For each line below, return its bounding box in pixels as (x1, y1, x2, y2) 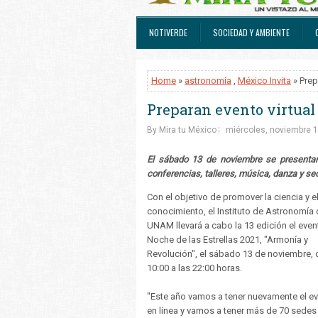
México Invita (238, 75, 291, 86)
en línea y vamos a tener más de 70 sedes (147, 305, 317, 316)
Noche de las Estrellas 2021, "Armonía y (147, 234, 308, 245)
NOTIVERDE (149, 26, 187, 38)
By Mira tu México (147, 125, 216, 135)
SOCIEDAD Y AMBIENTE (213, 26, 290, 38)
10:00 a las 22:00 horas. (147, 263, 242, 273)
